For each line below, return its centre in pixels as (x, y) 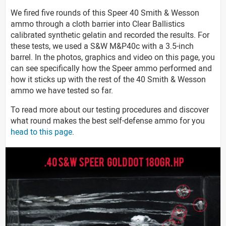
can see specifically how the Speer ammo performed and (111, 68)
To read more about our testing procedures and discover (110, 110)
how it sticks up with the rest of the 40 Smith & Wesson (108, 79)
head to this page (41, 132)
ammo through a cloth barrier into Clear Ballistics (98, 24)
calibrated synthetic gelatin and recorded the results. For (110, 35)
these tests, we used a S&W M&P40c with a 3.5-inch (102, 46)
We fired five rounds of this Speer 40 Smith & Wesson (105, 13)
